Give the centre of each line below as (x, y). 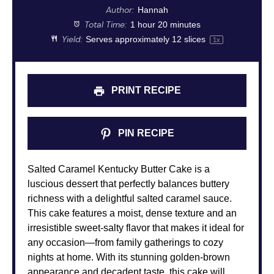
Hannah (153, 9)
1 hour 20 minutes (165, 24)
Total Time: (105, 24)
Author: (120, 9)
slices (195, 39)
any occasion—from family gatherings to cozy (125, 242)
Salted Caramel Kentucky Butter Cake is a (119, 169)
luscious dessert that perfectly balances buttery (128, 183)
